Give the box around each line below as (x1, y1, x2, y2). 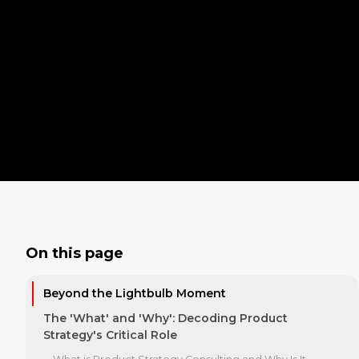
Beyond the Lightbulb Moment (43, 286, 226, 301)
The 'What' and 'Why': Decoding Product (43, 310, 288, 325)
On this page (26, 244, 123, 263)
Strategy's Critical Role (43, 327, 177, 342)
